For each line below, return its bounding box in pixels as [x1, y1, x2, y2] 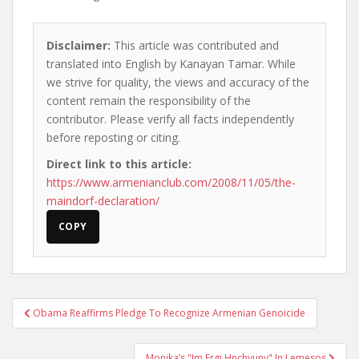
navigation [11, 316, 118, 341]
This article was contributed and [111, 38, 279, 53]
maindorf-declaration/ [46, 193, 159, 208]
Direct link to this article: [46, 156, 192, 171]
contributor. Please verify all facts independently [46, 111, 294, 127]
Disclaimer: [46, 38, 111, 53]
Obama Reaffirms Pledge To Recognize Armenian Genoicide [33, 306, 305, 320]
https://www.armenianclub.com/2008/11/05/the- [46, 175, 296, 190]
